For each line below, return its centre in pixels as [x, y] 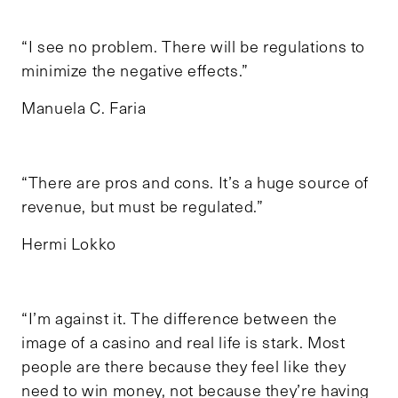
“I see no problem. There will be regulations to [194, 47]
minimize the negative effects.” [135, 71]
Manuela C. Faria [84, 108]
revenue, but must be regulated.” [143, 207]
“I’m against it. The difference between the [179, 318]
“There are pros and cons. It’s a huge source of [195, 183]
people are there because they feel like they [184, 366]
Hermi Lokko [69, 244]
